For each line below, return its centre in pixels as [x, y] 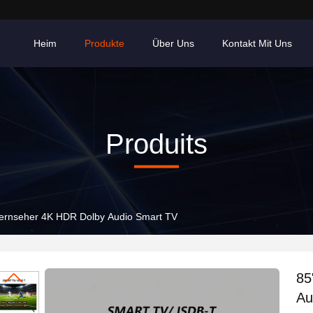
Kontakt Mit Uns [257, 43]
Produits [156, 144]
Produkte [104, 43]
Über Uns [173, 43]
